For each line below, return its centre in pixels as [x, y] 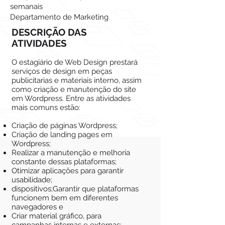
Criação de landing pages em [62, 135]
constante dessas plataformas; [64, 162]
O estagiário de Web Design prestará [75, 62]
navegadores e [37, 207]
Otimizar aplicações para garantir [68, 171]
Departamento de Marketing [59, 17]
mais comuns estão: [46, 107]
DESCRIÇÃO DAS [49, 32]
